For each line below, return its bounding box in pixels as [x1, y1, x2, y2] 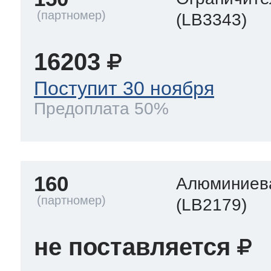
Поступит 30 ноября [34, 77, 214, 99]
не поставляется [34, 233, 230, 260]
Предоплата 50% [34, 99, 169, 118]
